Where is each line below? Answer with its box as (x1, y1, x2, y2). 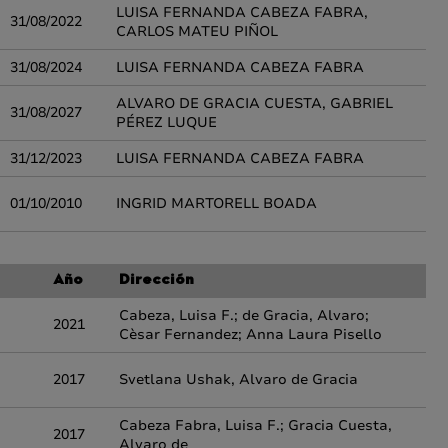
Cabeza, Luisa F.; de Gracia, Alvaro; (119, 306, 369, 325)
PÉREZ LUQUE (116, 113, 217, 132)
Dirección (119, 274, 194, 288)
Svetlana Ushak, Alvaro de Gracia (119, 370, 358, 389)
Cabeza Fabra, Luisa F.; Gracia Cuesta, (119, 416, 392, 435)
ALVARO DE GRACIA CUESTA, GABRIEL (116, 94, 393, 113)
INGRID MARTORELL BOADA (116, 194, 317, 213)
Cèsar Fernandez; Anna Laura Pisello (119, 325, 382, 344)
